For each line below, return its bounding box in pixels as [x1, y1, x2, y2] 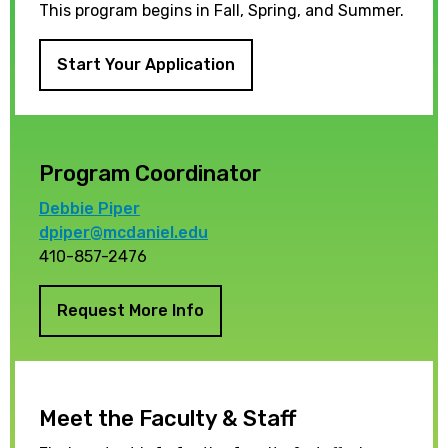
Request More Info [57, 300, 204, 320]
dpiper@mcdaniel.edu [39, 222, 208, 242]
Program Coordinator [39, 159, 261, 187]
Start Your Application [57, 54, 235, 74]
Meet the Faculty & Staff [39, 405, 296, 433]
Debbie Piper [39, 198, 140, 218]
